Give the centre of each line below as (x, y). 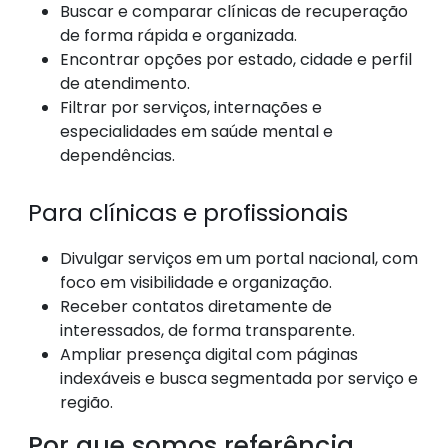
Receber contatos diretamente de (196, 306)
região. (86, 402)
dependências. (117, 155)
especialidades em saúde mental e (196, 131)
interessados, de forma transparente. (207, 330)
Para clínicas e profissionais (188, 212)
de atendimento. (125, 83)
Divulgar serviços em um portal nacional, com (239, 258)
